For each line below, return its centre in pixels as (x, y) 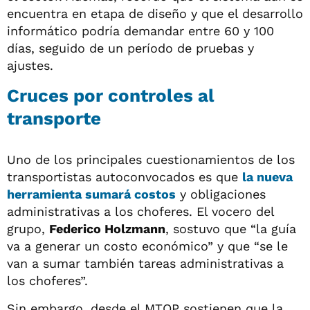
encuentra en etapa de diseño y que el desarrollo (155, 13)
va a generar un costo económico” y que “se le (147, 246)
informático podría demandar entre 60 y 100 (140, 30)
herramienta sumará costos (91, 194)
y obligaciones (221, 194)
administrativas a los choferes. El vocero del (140, 211)
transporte (54, 118)
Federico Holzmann (107, 228)
